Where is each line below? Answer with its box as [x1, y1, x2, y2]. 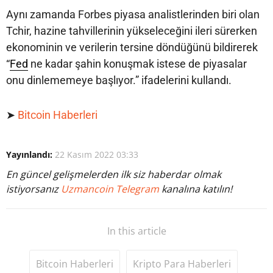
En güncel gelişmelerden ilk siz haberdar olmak [6, 168, 221, 182]
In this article [107, 224, 166, 238]
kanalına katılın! [161, 182, 232, 196]
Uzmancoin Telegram [61, 182, 161, 196]
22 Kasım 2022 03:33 [55, 149, 138, 161]
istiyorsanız [6, 182, 61, 196]
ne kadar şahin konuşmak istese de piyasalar [28, 57, 247, 71]
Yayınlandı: [6, 149, 52, 161]
